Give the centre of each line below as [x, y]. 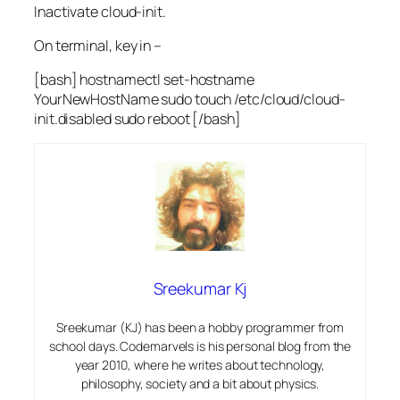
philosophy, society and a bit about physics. [200, 384]
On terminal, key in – [98, 45]
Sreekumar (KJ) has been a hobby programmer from [200, 328]
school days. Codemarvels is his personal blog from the [200, 346]
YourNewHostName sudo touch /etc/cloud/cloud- [190, 100]
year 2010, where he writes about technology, [200, 365]
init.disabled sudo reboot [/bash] [137, 119]
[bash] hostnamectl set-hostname [144, 80]
